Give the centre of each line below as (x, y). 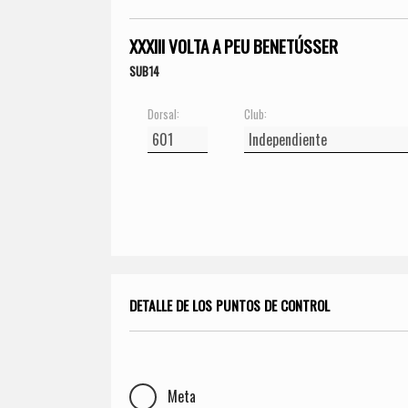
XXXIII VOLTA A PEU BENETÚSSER (234, 46)
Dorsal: (163, 114)
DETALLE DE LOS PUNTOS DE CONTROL (229, 305)
